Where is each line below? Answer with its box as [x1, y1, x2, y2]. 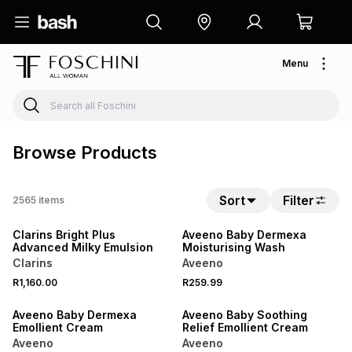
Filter [282, 192, 314, 208]
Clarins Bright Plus [13, 228, 115, 241]
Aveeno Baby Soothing [181, 308, 307, 321]
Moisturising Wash [181, 240, 285, 254]
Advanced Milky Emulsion [13, 240, 153, 254]
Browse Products [13, 142, 157, 163]
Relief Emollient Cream [181, 321, 308, 334]
